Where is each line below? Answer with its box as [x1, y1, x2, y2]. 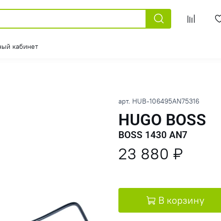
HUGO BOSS [118, 110, 206, 130]
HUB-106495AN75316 [132, 97, 199, 106]
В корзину [158, 194, 204, 207]
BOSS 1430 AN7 [169, 129, 187, 141]
